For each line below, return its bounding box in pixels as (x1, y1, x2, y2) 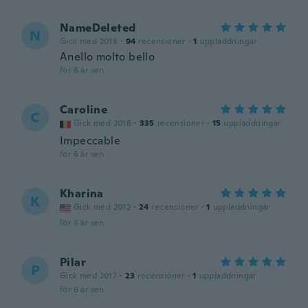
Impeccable (60, 133, 120, 148)
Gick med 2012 (74, 201, 131, 212)
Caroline (60, 102, 108, 117)
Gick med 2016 (74, 118, 132, 129)
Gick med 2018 (60, 36, 118, 47)
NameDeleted (60, 21, 136, 35)
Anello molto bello (60, 49, 155, 64)
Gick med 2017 (60, 270, 118, 281)
